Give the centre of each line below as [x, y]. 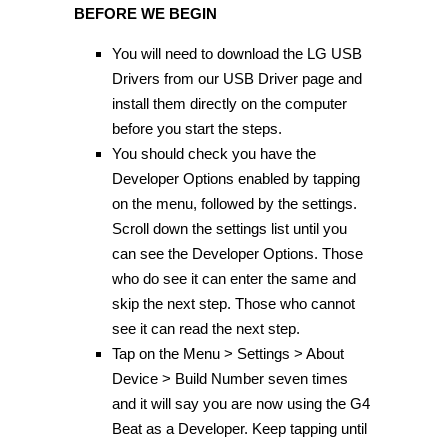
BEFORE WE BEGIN [145, 14]
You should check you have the [213, 154]
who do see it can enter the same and [233, 279]
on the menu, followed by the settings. [234, 204]
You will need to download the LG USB [236, 54]
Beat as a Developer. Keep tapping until [239, 429]
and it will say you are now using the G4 [240, 404]
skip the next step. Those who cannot [233, 304]
